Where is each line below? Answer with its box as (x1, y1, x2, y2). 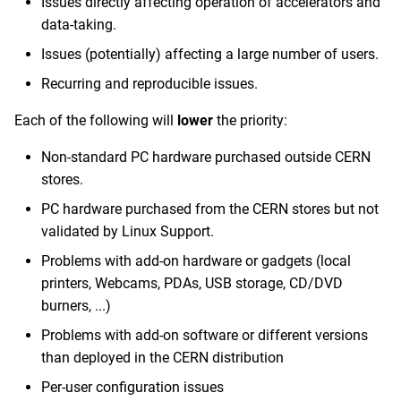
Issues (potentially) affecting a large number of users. (41, 46, 379, 63)
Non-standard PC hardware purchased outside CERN (41, 149, 371, 166)
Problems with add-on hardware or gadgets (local (41, 252, 351, 269)
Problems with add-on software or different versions (41, 327, 368, 344)
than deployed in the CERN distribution (41, 349, 284, 366)
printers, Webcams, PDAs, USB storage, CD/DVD (41, 275, 343, 292)
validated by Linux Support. (41, 223, 214, 240)
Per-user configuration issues (41, 379, 224, 396)
